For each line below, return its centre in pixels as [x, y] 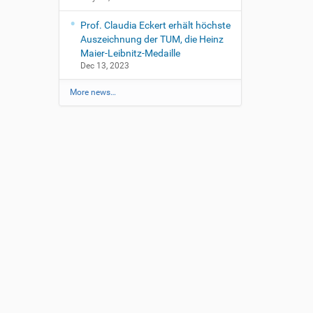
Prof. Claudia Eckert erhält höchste [155, 25]
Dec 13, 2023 [104, 66]
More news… [93, 92]
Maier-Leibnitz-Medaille [130, 53]
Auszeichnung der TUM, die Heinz [152, 39]
